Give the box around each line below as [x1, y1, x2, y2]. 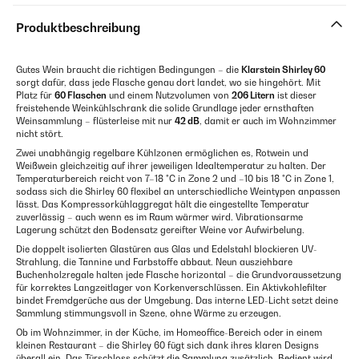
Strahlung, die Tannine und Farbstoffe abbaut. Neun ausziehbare [16, 256, 292, 268]
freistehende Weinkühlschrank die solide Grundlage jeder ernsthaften [16, 103, 314, 115]
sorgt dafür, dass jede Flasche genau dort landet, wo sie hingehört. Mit [16, 77, 321, 89]
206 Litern [232, 90, 275, 102]
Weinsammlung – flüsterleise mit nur [16, 115, 175, 127]
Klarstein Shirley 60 [241, 64, 325, 76]
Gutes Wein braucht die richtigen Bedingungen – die [16, 64, 241, 76]
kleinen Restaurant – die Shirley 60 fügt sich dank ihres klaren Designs [16, 340, 319, 352]
